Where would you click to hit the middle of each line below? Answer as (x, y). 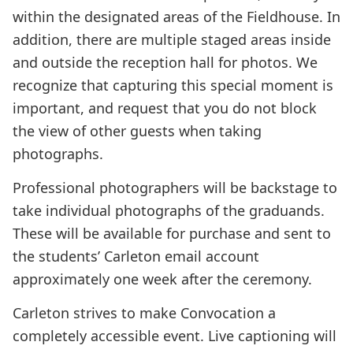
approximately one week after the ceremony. (162, 279)
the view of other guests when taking (137, 131)
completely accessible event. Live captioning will (175, 336)
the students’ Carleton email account (136, 256)
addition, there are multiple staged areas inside (172, 39)
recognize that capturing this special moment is (173, 85)
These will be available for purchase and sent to (172, 233)
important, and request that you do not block (165, 108)
